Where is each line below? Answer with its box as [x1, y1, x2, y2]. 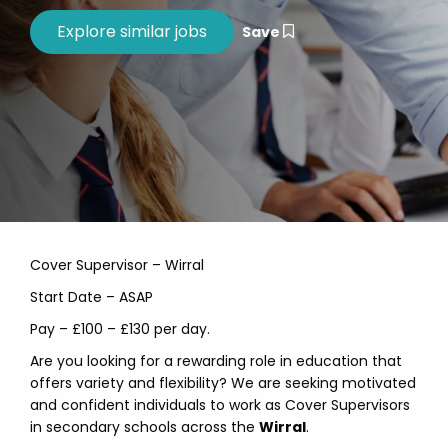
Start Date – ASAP [30, 287, 153, 307]
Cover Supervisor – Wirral [30, 255, 204, 275]
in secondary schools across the [30, 417, 259, 437]
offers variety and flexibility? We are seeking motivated [30, 373, 416, 393]
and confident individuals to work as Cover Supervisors [30, 395, 410, 415]
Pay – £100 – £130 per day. [30, 319, 210, 339]
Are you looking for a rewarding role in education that [30, 351, 402, 371]
